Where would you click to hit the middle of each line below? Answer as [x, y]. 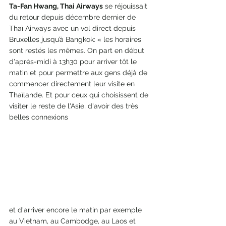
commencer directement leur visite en [73, 84]
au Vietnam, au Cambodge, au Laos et [73, 221]
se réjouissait [126, 6]
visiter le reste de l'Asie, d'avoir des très [75, 106]
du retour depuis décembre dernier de [73, 17]
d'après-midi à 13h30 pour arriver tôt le [74, 62]
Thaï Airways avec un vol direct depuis [73, 29]
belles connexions [40, 117]
